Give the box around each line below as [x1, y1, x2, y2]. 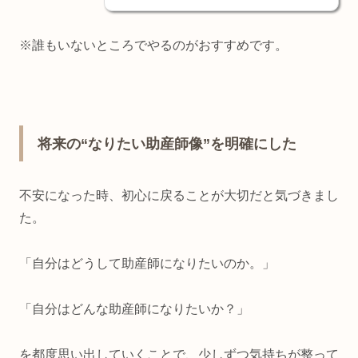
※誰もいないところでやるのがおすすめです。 [19, 38, 288, 53]
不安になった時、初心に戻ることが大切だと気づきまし [19, 189, 339, 203]
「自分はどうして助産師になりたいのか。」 [19, 257, 275, 271]
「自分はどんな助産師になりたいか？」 [19, 301, 249, 316]
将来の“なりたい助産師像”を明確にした [38, 136, 296, 153]
